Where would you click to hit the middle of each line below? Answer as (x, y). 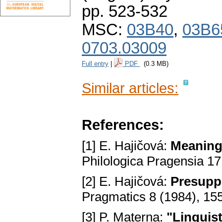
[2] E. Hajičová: (126, 182)
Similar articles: (130, 88)
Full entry (95, 64)
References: (123, 125)
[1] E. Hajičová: (126, 146)
